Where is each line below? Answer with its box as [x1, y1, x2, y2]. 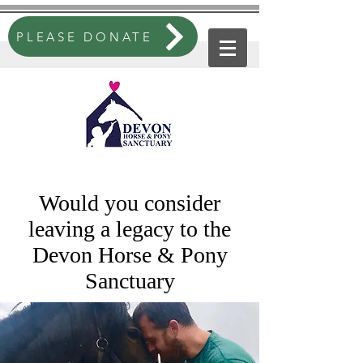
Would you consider [39, 190, 220, 216]
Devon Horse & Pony [32, 242, 228, 267]
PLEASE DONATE [16, 28, 153, 45]
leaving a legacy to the [28, 216, 231, 241]
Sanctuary [84, 268, 175, 293]
